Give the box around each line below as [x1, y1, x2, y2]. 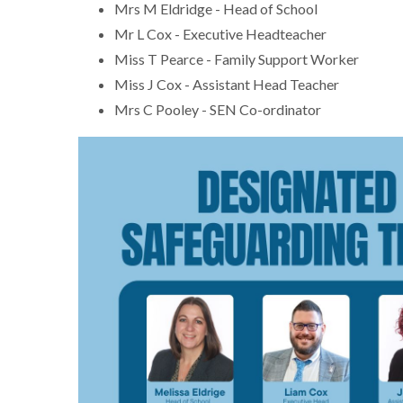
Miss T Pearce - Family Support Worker [114, 49, 362, 67]
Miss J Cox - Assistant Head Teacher [114, 75, 339, 93]
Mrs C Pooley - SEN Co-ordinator [114, 100, 324, 118]
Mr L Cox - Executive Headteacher [114, 24, 329, 42]
